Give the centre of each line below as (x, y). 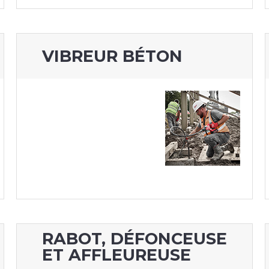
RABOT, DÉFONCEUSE (134, 238)
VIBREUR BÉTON (112, 56)
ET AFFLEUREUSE (116, 255)
